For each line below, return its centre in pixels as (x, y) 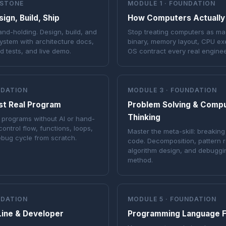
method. (140, 160)
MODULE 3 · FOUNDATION (173, 90)
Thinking (144, 118)
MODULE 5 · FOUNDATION (172, 199)
